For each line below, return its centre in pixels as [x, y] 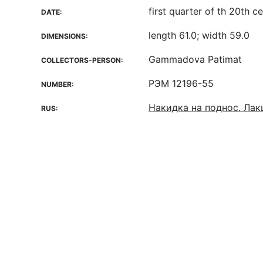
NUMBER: [58, 84]
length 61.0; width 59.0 [199, 35]
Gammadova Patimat [195, 59]
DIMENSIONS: [65, 36]
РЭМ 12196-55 [181, 83]
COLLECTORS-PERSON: [82, 60]
